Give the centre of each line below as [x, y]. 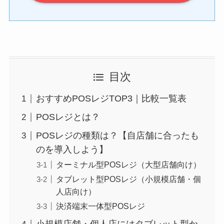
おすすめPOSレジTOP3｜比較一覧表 [111, 99]
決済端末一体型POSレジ [100, 206]
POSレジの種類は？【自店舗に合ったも [117, 136]
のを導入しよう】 [72, 150]
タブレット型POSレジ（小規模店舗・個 [128, 179]
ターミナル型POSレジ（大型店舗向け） [128, 165]
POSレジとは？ [68, 117]
